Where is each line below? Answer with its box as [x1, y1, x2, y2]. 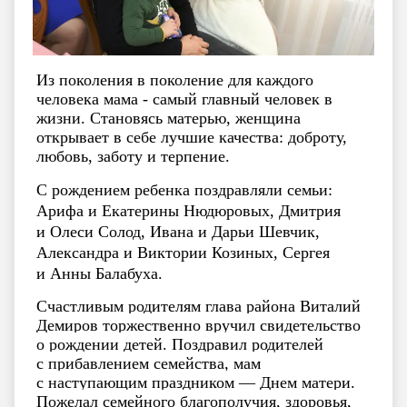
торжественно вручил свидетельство [103, 315, 361, 334]
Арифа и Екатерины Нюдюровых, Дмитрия [36, 201, 341, 220]
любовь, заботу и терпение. [36, 146, 230, 165]
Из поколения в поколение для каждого [36, 70, 313, 89]
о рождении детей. [36, 334, 172, 353]
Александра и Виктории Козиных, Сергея [36, 243, 330, 262]
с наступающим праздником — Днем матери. [36, 372, 355, 392]
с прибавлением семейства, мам [36, 353, 261, 372]
